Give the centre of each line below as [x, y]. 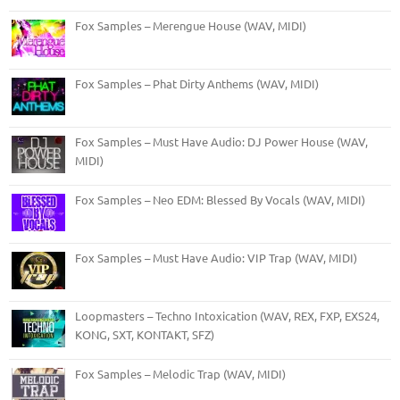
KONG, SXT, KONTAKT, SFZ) [145, 334]
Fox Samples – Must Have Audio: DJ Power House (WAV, [221, 141]
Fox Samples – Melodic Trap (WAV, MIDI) [180, 373]
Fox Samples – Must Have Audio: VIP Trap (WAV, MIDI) [216, 257]
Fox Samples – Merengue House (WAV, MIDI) [191, 25]
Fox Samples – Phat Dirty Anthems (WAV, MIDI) [197, 83]
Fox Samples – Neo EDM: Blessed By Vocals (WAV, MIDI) [220, 199]
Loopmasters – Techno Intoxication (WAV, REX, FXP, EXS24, [227, 315]
